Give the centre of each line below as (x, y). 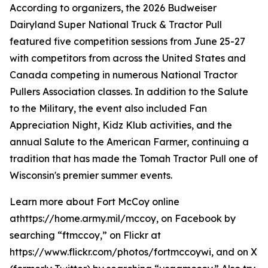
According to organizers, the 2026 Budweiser (113, 8)
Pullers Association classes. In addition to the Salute (129, 92)
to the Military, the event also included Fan (108, 108)
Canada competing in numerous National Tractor (124, 75)
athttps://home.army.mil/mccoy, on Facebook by (123, 218)
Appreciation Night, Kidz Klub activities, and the (121, 125)
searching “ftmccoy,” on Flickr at (85, 235)
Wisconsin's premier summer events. (91, 175)
